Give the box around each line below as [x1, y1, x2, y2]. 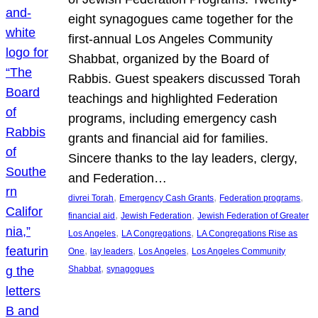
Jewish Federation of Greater [197, 210, 309, 221]
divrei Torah [68, 192, 114, 203]
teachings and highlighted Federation [68, 91, 278, 106]
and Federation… [68, 170, 168, 185]
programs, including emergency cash [68, 111, 278, 126]
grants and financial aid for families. [68, 131, 269, 146]
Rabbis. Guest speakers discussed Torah [68, 71, 301, 86]
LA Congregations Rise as [197, 228, 298, 238]
